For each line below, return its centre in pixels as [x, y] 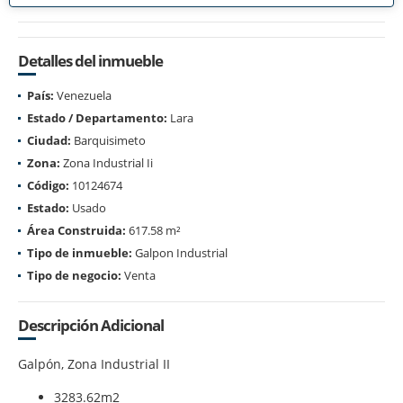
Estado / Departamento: [97, 117]
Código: [48, 185]
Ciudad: [49, 140]
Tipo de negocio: [74, 275]
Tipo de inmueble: [80, 252]
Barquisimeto [108, 140]
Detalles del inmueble [90, 60]
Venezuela [83, 95]
